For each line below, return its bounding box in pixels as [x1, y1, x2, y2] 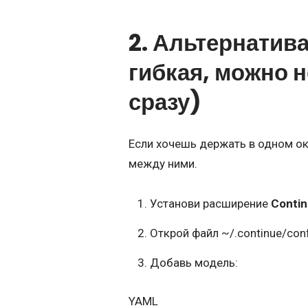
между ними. [129, 157, 197, 170]
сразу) [129, 85, 201, 118]
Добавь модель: [149, 255, 238, 269]
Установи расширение [149, 196, 271, 210]
